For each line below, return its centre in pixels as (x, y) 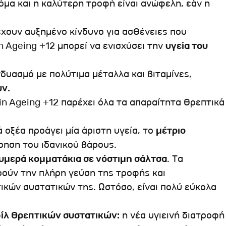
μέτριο (171, 130)
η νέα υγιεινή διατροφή (172, 215)
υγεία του (187, 46)
